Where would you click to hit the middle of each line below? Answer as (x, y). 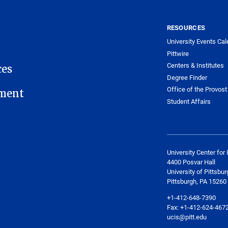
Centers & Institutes (195, 65)
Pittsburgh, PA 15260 (196, 181)
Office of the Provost (197, 89)
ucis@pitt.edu (187, 217)
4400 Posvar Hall (192, 162)
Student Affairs (189, 101)
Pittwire (178, 53)
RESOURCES (186, 27)
